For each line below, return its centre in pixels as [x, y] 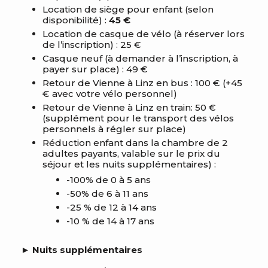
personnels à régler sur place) [114, 129]
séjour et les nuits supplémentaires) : [129, 164]
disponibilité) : [76, 20]
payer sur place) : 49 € [95, 69]
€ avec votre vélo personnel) [110, 94]
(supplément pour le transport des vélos [138, 118]
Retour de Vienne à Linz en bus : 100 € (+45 [142, 83]
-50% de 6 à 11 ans [107, 194]
